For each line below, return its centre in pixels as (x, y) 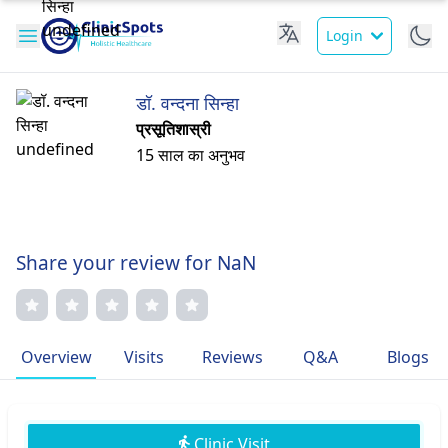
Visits (144, 357)
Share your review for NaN (136, 263)
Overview (56, 357)
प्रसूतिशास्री (173, 129)
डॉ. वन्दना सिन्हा (187, 103)
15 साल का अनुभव (190, 155)
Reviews (232, 357)
